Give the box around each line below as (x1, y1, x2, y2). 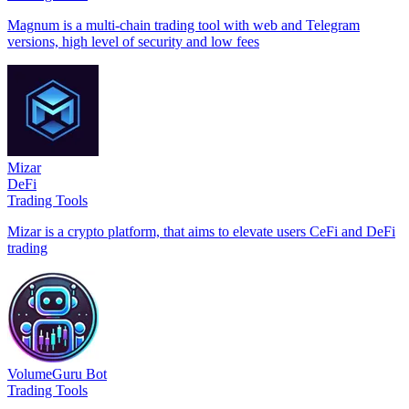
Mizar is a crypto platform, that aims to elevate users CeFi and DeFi (7, 223, 395, 239)
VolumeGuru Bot (7, 365, 107, 382)
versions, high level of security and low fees (7, 33, 259, 49)
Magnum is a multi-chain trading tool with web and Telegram (7, 16, 360, 33)
